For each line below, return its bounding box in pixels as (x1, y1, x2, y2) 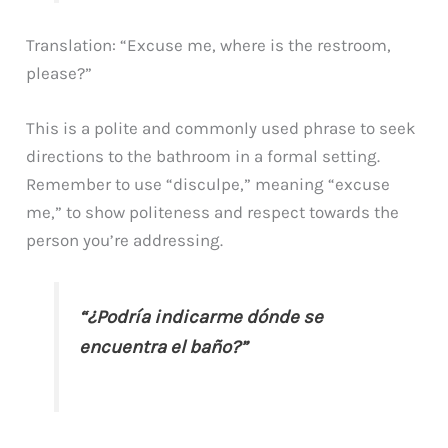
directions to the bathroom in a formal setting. (26, 145, 381, 166)
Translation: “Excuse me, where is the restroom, (26, 34, 392, 55)
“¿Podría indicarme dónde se (79, 305, 324, 328)
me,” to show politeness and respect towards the (26, 201, 400, 222)
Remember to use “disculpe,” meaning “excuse (26, 173, 391, 194)
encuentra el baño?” (79, 335, 248, 358)
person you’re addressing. (26, 229, 224, 250)
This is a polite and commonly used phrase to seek (26, 117, 417, 138)
